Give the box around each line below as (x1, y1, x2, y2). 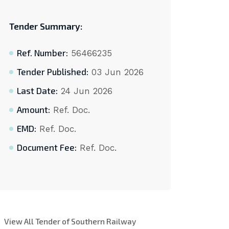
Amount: (16, 104, 50, 115)
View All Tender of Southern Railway (4, 216, 136, 226)
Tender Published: (16, 66, 88, 77)
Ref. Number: (16, 48, 68, 58)
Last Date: (16, 85, 58, 96)
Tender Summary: (9, 21, 82, 32)
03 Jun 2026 (88, 67, 144, 78)
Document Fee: (16, 142, 77, 153)
